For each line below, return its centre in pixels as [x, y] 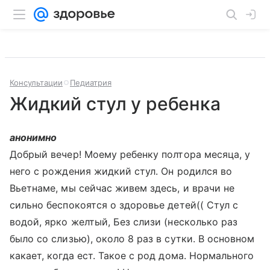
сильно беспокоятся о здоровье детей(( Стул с [124, 205]
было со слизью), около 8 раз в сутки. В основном [132, 239]
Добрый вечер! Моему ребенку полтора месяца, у [130, 154]
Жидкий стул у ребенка [115, 104]
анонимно [33, 137]
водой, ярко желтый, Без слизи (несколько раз [124, 222]
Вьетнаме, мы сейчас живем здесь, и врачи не [122, 188]
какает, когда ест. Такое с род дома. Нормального [132, 256]
